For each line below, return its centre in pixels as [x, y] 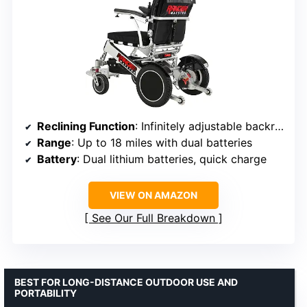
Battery [57, 159]
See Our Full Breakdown [153, 218]
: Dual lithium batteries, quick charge [172, 159]
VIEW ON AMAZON [153, 195]
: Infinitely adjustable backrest [205, 126]
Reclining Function [86, 126]
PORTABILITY [46, 293]
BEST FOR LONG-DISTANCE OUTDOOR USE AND [126, 282]
